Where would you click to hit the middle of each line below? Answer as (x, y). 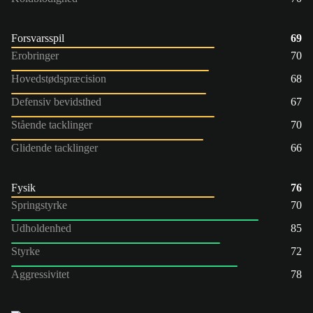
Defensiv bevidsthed (56, 101)
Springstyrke (39, 205)
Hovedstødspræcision (59, 78)
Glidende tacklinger (54, 147)
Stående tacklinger (52, 124)
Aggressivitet (40, 274)
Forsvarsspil (38, 38)
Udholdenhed (41, 228)
